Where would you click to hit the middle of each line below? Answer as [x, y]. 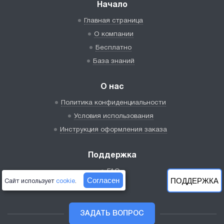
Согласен [103, 180]
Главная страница [113, 20]
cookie [66, 181]
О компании [113, 34]
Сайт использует [30, 181]
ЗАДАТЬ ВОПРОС [112, 213]
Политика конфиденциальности [113, 102]
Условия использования [113, 116]
